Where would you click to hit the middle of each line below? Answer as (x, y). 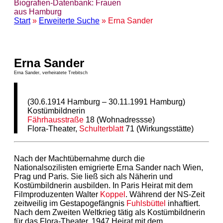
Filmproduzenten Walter (57, 194)
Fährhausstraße (56, 119)
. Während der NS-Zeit (165, 194)
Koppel (113, 194)
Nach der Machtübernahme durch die (79, 158)
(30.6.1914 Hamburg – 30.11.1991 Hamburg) (107, 102)
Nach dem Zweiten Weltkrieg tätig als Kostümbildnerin (110, 212)
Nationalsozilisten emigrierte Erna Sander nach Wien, (109, 167)
